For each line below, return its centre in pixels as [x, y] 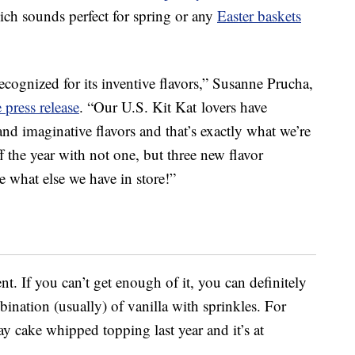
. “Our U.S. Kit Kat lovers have [173, 107]
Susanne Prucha [261, 83]
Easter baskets [259, 16]
